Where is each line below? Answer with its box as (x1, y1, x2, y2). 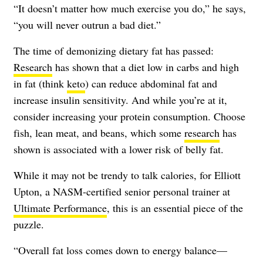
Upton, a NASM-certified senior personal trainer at (14, 184, 230, 198)
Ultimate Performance (14, 200, 107, 215)
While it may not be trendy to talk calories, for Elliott (14, 167, 241, 182)
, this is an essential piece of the (107, 200, 243, 215)
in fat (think (14, 76, 67, 90)
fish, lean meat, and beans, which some (14, 125, 184, 140)
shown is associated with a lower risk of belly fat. (14, 141, 224, 156)
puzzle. (14, 217, 44, 231)
